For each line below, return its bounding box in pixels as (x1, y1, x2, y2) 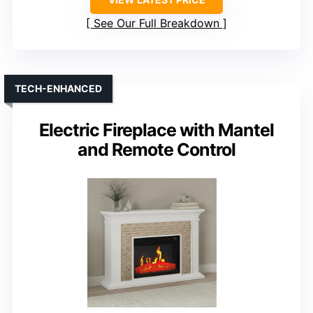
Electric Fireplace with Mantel (39, 119, 274, 141)
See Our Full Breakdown (94, 16, 219, 31)
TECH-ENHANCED (15, 82, 102, 95)
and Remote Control (78, 139, 235, 161)
